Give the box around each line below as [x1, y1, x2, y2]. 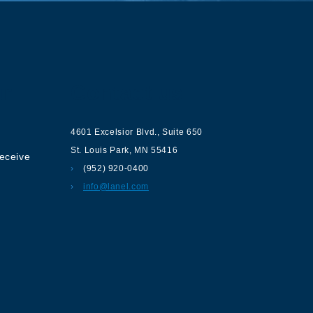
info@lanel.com [83, 181, 149, 191]
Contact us [71, 80, 184, 104]
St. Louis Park [71, 145, 129, 155]
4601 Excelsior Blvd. [71, 126, 157, 137]
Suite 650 [162, 126, 203, 137]
